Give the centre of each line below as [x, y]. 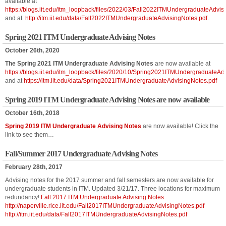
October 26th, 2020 [32, 50]
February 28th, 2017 [34, 167]
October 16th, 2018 [32, 113]
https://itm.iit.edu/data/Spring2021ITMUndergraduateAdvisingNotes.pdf [120, 81]
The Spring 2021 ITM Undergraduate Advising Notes [79, 64]
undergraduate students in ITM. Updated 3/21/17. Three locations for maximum [112, 189]
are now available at [182, 64]
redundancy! [23, 197]
